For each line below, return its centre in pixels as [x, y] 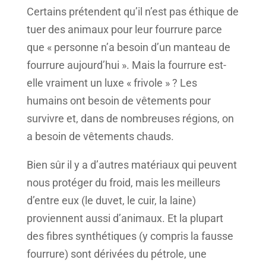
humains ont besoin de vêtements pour [118, 101]
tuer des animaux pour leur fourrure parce [124, 30]
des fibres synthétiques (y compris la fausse [130, 236]
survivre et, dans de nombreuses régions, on [130, 119]
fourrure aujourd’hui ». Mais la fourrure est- [126, 65]
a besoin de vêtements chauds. [100, 137]
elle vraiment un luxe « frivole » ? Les [112, 83]
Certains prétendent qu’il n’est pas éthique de [132, 12]
